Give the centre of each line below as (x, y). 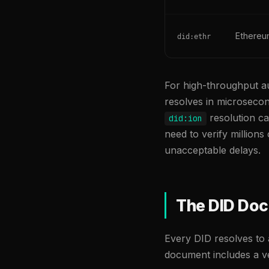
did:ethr (194, 37)
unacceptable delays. (213, 150)
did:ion (186, 119)
